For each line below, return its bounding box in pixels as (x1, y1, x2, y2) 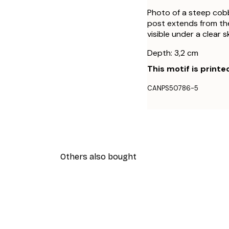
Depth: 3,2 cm (147, 47, 198, 58)
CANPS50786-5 (147, 83, 198, 93)
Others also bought (60, 151, 136, 162)
